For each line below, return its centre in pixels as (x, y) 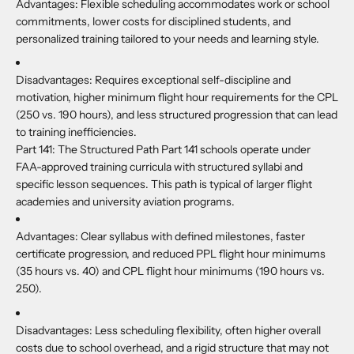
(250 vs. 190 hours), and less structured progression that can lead (177, 115)
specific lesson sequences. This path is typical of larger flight (164, 185)
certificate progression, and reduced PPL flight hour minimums (171, 254)
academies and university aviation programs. (125, 202)
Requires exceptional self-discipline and (193, 80)
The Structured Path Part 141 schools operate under (184, 150)
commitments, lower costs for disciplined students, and (153, 21)
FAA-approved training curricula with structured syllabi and (159, 167)
